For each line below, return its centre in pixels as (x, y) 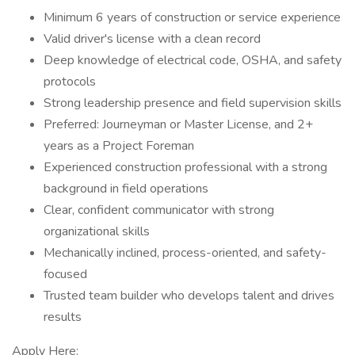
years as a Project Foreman (119, 146)
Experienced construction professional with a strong (185, 167)
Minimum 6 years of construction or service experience (192, 17)
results (63, 317)
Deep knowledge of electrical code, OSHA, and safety (193, 60)
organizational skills (97, 231)
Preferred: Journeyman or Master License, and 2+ (178, 124)
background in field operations (126, 189)
